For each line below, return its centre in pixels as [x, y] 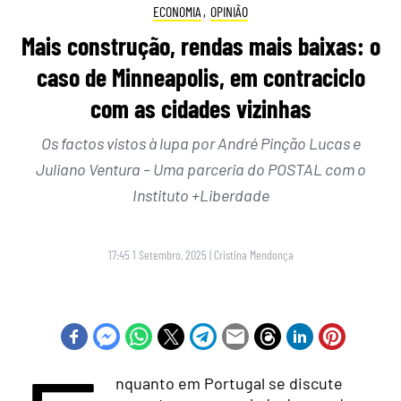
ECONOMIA [178, 11]
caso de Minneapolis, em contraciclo [200, 77]
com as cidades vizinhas [200, 109]
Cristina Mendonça [253, 255]
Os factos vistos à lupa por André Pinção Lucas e [200, 144]
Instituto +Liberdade [200, 196]
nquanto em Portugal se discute [229, 383]
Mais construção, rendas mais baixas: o [200, 46]
